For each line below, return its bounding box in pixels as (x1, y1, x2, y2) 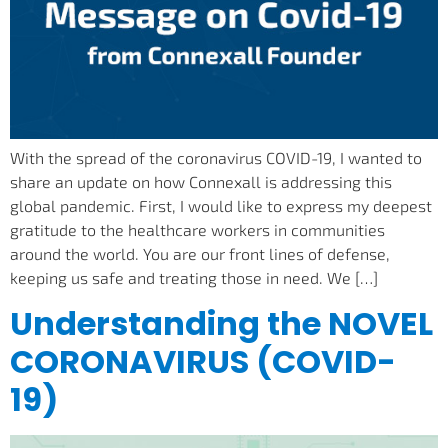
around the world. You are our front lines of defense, (10, 244, 390, 264)
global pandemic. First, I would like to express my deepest (10, 196, 432, 216)
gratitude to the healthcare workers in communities (10, 220, 385, 240)
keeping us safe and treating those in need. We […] (10, 268, 378, 288)
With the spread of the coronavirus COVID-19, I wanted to (10, 148, 422, 168)
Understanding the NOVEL (10, 300, 433, 346)
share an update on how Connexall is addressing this (10, 172, 392, 192)
